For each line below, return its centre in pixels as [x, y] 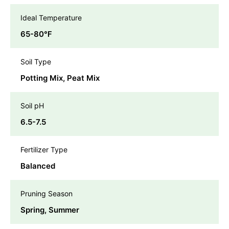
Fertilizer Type [44, 149]
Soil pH [32, 105]
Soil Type [36, 61]
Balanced [38, 166]
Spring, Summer [50, 210]
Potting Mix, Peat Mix [60, 78]
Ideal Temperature [51, 17]
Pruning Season [47, 193]
